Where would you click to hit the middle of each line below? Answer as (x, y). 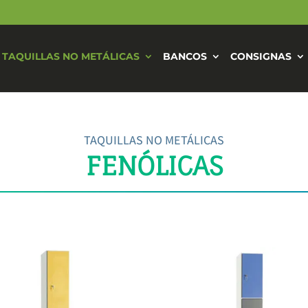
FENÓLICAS (154, 165)
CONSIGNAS (261, 56)
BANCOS (185, 56)
